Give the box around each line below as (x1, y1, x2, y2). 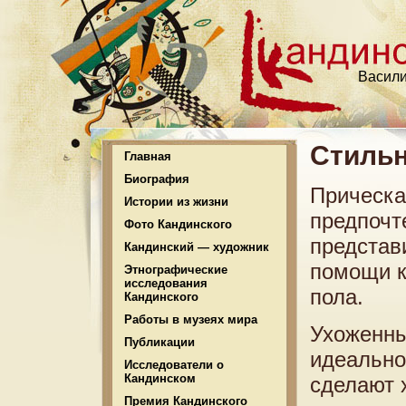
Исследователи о (124, 358, 224, 372)
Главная (124, 150, 171, 163)
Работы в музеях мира (124, 313, 257, 326)
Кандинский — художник (124, 240, 269, 254)
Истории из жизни (124, 195, 228, 208)
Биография (124, 172, 189, 186)
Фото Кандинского (124, 217, 232, 231)
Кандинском (124, 372, 196, 385)
